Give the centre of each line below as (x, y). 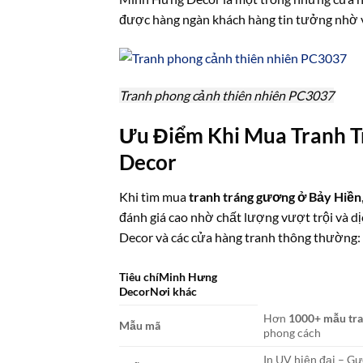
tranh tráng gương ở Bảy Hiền (275, 196)
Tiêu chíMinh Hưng (168, 276)
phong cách (293, 332)
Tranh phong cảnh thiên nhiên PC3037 (226, 96)
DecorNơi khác (158, 291)
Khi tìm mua (154, 196)
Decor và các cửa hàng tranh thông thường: (240, 237)
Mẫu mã (140, 325)
